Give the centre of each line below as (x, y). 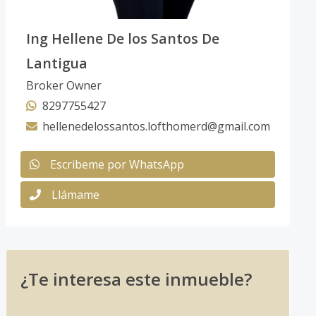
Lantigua (56, 63)
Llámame (75, 194)
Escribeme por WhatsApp (117, 164)
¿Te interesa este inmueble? (136, 279)
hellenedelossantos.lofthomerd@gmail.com (156, 126)
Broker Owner (63, 85)
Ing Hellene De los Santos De (122, 38)
